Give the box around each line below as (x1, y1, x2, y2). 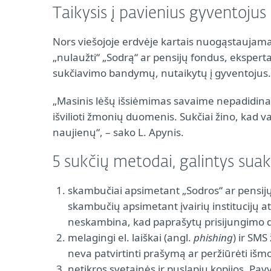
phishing (194, 230, 233, 244)
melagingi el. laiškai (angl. (68, 230, 194, 244)
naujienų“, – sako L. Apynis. (53, 125, 184, 139)
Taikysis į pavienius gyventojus (53, 6, 266, 22)
